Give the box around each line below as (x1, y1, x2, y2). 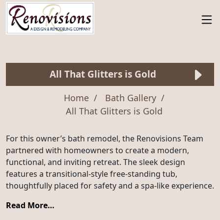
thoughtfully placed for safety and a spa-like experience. (6, 180, 214, 192)
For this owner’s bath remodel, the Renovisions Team (6, 133, 203, 144)
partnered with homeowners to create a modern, (6, 145, 189, 156)
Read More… (6, 200, 55, 211)
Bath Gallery (105, 92, 156, 104)
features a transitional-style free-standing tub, (6, 168, 177, 180)
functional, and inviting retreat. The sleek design (6, 157, 185, 168)
